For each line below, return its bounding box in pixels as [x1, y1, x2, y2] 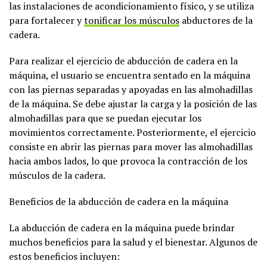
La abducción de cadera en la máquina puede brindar [9, 221, 235, 234]
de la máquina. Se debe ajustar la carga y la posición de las [9, 97, 257, 110]
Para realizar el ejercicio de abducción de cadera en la [9, 54, 238, 67]
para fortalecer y [9, 13, 84, 27]
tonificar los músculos [84, 13, 179, 27]
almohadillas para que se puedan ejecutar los [9, 111, 201, 125]
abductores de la [179, 13, 253, 27]
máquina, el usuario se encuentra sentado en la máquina [9, 68, 250, 82]
